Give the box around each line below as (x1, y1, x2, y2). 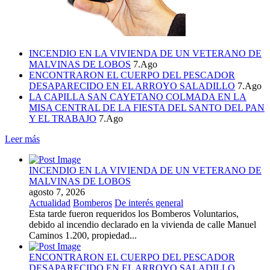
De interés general (115, 197, 183, 208)
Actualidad (29, 197, 71, 208)
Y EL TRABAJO (29, 113, 96, 124)
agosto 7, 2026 (29, 186, 85, 197)
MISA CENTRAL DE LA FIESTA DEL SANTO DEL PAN (29, 102, 265, 113)
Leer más (5, 133, 40, 144)
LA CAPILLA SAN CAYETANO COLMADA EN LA (29, 91, 246, 102)
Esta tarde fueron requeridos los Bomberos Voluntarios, (29, 208, 239, 219)
